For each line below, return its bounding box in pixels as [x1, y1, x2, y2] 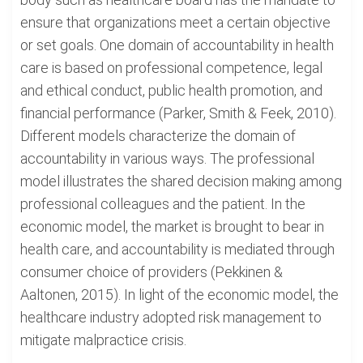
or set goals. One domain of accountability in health [20, 36, 334, 53]
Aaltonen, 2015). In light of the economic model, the [20, 286, 339, 303]
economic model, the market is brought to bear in [20, 218, 324, 235]
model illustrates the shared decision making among [20, 173, 342, 190]
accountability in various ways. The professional [20, 150, 314, 167]
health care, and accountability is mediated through [20, 241, 335, 258]
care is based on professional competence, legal [20, 59, 322, 76]
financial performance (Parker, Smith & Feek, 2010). [20, 105, 336, 122]
